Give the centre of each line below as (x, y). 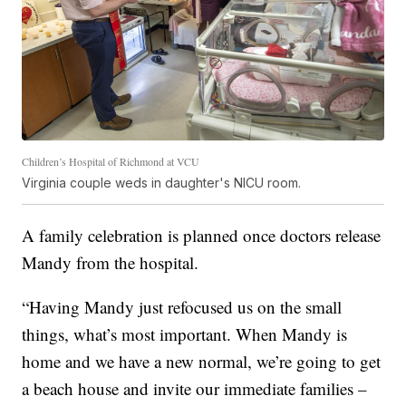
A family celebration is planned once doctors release (202, 235)
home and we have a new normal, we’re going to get (202, 361)
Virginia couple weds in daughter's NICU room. (162, 182)
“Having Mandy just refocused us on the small (182, 306)
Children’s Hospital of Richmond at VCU (111, 161)
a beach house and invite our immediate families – (195, 388)
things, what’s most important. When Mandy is (185, 333)
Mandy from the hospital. (111, 262)
